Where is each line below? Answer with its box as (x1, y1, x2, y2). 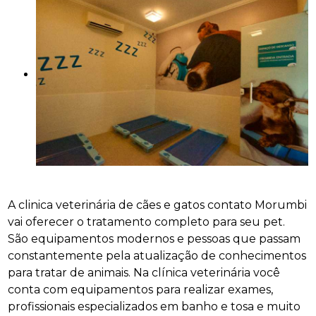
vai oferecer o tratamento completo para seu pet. (8, 214, 286, 229)
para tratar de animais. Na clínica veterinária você (8, 265, 281, 279)
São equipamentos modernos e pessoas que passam (8, 231, 301, 245)
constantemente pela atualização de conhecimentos (8, 248, 307, 262)
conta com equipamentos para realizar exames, (8, 282, 274, 296)
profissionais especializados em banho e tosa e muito (8, 299, 301, 313)
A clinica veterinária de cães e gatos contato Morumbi (8, 197, 308, 212)
